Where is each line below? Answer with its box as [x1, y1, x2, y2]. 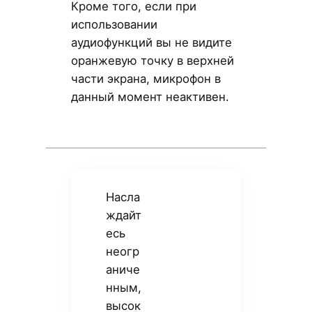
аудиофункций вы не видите [70, 36, 232, 50]
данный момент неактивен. [70, 90, 229, 104]
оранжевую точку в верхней [70, 54, 234, 68]
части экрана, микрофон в [70, 72, 221, 86]
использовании [70, 17, 157, 32]
